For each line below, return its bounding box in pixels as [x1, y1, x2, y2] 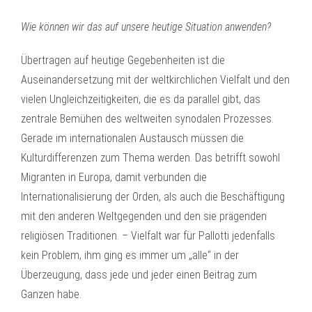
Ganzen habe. [21, 288, 81, 301]
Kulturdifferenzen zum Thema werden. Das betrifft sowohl [21, 151, 280, 164]
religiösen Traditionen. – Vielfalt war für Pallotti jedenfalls [21, 229, 275, 242]
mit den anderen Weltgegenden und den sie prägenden [21, 210, 267, 223]
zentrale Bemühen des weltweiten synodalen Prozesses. [21, 112, 274, 125]
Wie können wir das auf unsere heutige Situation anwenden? [21, 20, 271, 33]
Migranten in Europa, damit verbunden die [21, 171, 207, 184]
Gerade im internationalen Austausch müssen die [21, 132, 244, 145]
